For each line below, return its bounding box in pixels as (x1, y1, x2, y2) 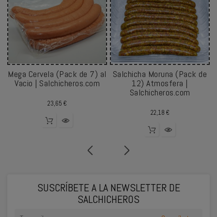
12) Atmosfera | (132, 77, 188, 89)
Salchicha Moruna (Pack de (112, 68, 207, 80)
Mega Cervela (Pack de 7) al (8, 68, 107, 80)
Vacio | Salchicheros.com (15, 77, 100, 89)
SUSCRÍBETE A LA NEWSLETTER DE (37, 180, 180, 194)
